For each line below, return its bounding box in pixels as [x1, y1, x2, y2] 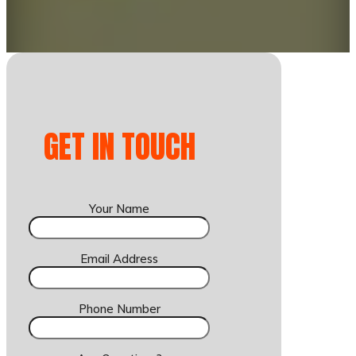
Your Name [89, 201, 150, 216]
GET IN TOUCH [43, 123, 195, 170]
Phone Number [78, 301, 161, 316]
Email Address [80, 251, 159, 266]
